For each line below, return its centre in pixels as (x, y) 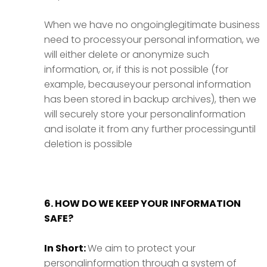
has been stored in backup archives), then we (150, 99)
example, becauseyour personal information (148, 84)
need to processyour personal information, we (152, 40)
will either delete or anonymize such (127, 55)
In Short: (66, 248)
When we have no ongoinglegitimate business (152, 25)
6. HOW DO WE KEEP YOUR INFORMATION (142, 204)
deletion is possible (88, 144)
